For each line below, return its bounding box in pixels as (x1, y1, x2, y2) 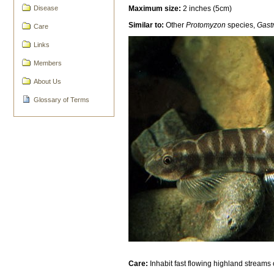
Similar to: (128, 20, 165, 29)
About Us (34, 77, 62, 85)
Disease (34, 4, 59, 12)
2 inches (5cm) (181, 4, 232, 13)
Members (34, 59, 62, 67)
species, (228, 20, 257, 29)
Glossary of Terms (34, 95, 90, 103)
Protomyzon (186, 20, 228, 29)
